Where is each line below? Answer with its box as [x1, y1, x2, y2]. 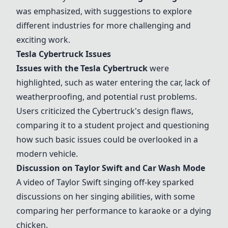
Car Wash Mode [142, 162, 205, 174]
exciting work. [16, 34, 70, 45]
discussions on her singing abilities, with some [16, 191, 195, 202]
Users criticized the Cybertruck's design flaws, [16, 105, 193, 117]
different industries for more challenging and [16, 20, 191, 31]
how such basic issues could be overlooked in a [16, 134, 198, 145]
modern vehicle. [16, 148, 78, 159]
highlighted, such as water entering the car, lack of [16, 77, 210, 88]
